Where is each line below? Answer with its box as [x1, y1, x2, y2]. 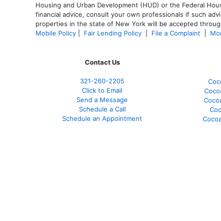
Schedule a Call [78, 105, 126, 113]
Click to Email [82, 86, 122, 94]
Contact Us [84, 58, 120, 66]
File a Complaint [151, 29, 202, 37]
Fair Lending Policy [84, 29, 142, 37]
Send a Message [76, 95, 128, 104]
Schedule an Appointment [62, 114, 142, 122]
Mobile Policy [36, 29, 76, 37]
